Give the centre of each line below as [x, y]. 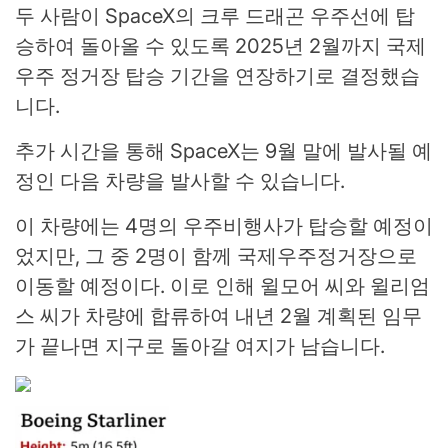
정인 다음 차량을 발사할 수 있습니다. [180, 181]
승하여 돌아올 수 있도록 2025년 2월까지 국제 [220, 46]
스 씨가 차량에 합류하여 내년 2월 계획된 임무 [218, 316]
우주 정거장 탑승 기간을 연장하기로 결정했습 [217, 76]
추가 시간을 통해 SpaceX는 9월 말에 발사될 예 [223, 151]
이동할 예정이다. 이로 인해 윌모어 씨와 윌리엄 [222, 286]
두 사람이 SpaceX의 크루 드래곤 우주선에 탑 [215, 16]
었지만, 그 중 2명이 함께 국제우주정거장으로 [216, 256]
